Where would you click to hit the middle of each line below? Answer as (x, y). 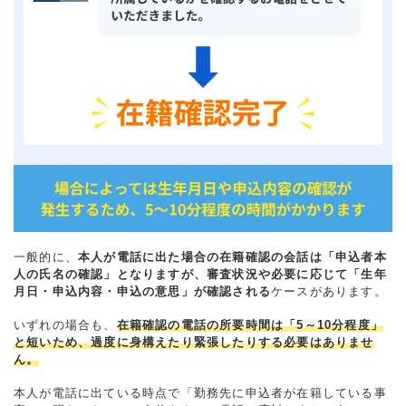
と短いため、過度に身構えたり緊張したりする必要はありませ (194, 343)
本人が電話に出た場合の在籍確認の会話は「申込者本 (232, 257)
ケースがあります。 (329, 292)
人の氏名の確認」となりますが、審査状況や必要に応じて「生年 (200, 275)
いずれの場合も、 (65, 325)
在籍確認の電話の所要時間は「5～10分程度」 (250, 325)
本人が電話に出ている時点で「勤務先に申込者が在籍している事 (200, 393)
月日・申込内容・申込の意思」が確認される (142, 292)
